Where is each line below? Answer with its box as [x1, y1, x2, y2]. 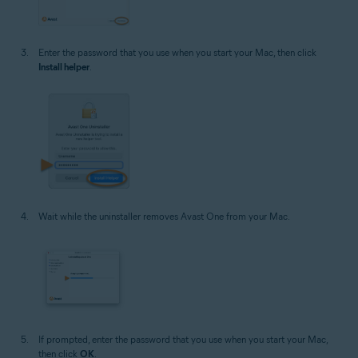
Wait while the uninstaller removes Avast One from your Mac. [38, 209, 290, 222]
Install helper [38, 60, 89, 73]
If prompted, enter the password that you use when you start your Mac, [38, 332, 328, 345]
